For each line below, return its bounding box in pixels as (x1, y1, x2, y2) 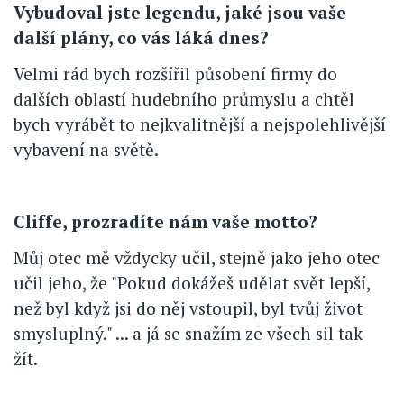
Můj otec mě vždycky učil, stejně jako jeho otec (14, 246, 380, 270)
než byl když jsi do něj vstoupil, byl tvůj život (14, 297, 363, 320)
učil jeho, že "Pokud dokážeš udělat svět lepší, (14, 271, 370, 295)
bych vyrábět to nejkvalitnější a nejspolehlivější (14, 113, 386, 136)
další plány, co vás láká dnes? (14, 26, 269, 50)
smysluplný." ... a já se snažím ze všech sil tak (14, 322, 363, 345)
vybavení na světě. (14, 138, 159, 161)
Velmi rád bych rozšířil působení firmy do (14, 62, 337, 86)
